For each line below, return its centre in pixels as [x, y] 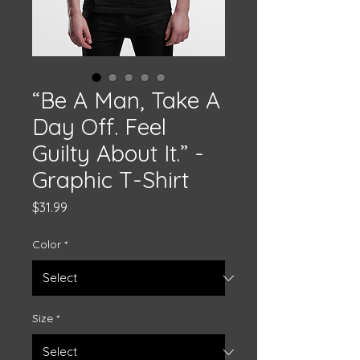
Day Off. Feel [99, 127]
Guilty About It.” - [118, 153]
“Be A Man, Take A [126, 100]
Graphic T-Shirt [110, 180]
